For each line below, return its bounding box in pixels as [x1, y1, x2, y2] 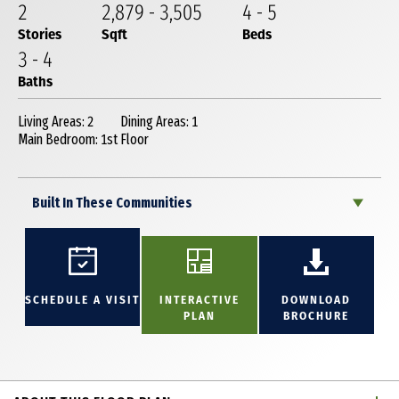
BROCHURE [283, 307, 350, 323]
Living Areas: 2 [18, 113, 94, 130]
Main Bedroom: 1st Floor [18, 131, 149, 148]
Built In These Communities [32, 194, 192, 211]
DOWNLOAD [281, 291, 352, 307]
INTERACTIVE [159, 291, 240, 307]
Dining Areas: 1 [120, 113, 198, 130]
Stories [18, 23, 61, 44]
